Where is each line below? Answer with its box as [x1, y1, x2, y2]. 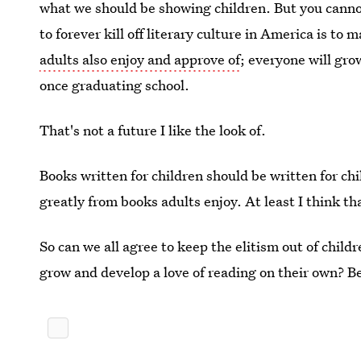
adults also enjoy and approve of [39, 50, 241, 69]
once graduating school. [39, 76, 190, 95]
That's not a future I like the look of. [39, 121, 267, 140]
